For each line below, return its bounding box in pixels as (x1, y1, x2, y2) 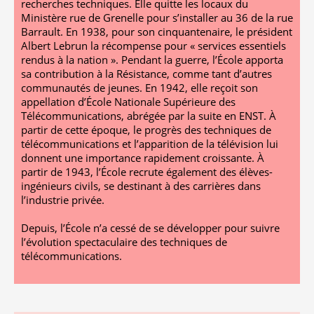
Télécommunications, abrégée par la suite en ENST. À (21, 108, 276, 123)
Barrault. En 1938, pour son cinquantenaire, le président (21, 24, 292, 39)
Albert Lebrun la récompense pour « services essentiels (21, 38, 286, 53)
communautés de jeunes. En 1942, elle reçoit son (21, 80, 258, 95)
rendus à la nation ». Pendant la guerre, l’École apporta (21, 52, 283, 67)
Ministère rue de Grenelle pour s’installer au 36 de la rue (21, 10, 293, 25)
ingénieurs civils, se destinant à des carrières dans (21, 178, 261, 193)
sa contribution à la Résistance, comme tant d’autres (21, 66, 272, 81)
